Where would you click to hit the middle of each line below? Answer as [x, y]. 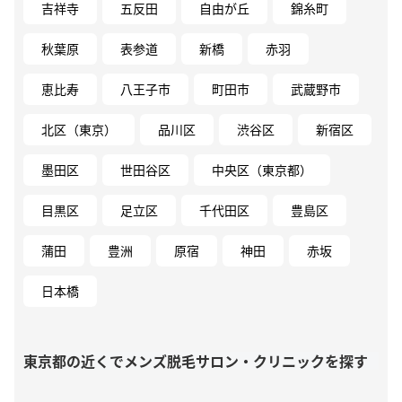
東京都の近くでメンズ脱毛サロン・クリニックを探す [196, 360]
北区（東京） [79, 129]
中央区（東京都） [262, 169]
